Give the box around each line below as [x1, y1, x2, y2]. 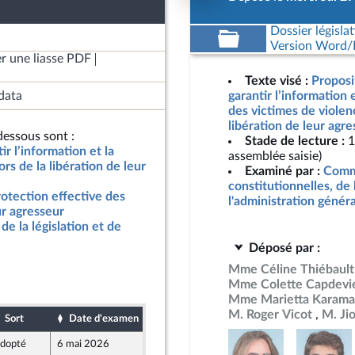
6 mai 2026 [57, 339, 109, 349]
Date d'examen [69, 314, 139, 323]
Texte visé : [245, 74, 308, 87]
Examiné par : [245, 165, 320, 177]
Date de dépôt [164, 314, 229, 323]
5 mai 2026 [152, 339, 204, 349]
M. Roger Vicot [228, 308, 312, 321]
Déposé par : [249, 242, 320, 254]
